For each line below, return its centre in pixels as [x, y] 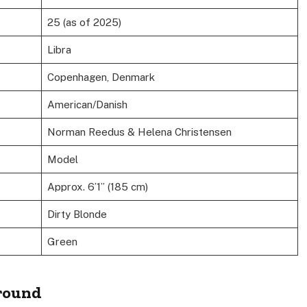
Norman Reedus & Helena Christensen [139, 132]
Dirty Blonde [77, 214]
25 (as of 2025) [84, 23]
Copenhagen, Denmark [101, 77]
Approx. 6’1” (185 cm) [97, 187]
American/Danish [87, 105]
